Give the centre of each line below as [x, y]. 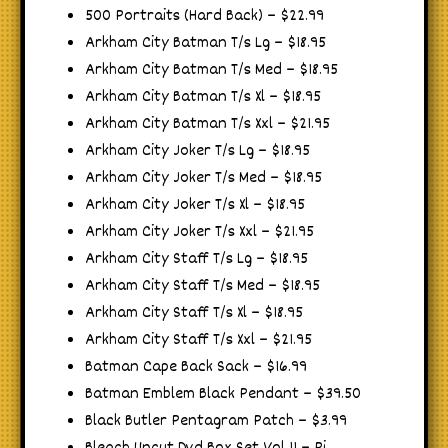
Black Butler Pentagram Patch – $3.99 [216, 421]
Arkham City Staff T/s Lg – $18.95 [196, 259]
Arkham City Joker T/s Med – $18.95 [203, 178]
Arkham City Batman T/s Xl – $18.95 [203, 97]
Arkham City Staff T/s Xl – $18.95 [194, 313]
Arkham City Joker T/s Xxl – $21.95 [199, 232]
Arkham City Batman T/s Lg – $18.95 [205, 43]
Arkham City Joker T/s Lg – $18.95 [197, 151]
